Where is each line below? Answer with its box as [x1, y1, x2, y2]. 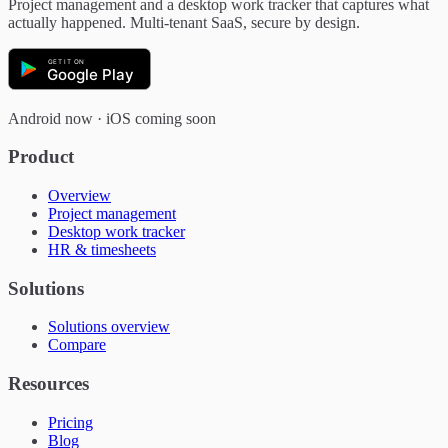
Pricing [48, 413, 93, 431]
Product [8, 146, 74, 168]
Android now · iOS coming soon [8, 109, 216, 127]
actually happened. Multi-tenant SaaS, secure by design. [8, 13, 360, 31]
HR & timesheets [48, 241, 156, 259]
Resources [8, 373, 89, 395]
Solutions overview [48, 318, 170, 336]
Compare [48, 336, 106, 354]
